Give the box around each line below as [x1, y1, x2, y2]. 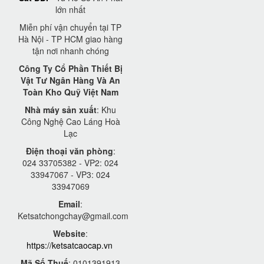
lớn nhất [55, 4, 85, 16]
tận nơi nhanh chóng [32, 45, 109, 57]
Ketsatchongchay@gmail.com [18, 210, 128, 222]
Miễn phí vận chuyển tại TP [19, 21, 121, 34]
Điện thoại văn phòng [25, 145, 113, 157]
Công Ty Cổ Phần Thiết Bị [18, 62, 123, 75]
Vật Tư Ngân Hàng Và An [21, 74, 120, 87]
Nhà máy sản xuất [25, 104, 97, 116]
